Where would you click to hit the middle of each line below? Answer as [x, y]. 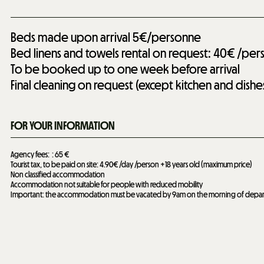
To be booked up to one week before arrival [125, 70]
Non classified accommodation [58, 175]
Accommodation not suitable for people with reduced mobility [107, 185]
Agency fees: [30, 155]
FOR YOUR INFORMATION [63, 126]
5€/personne [167, 38]
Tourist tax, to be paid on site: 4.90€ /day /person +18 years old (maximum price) [131, 165]
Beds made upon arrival [70, 38]
